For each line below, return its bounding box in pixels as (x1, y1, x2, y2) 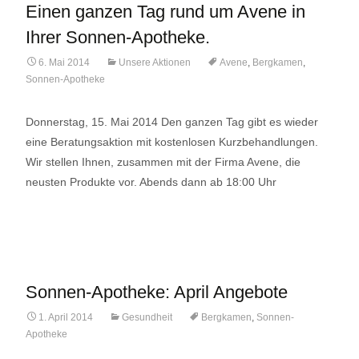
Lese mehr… (26, 205, 94, 218)
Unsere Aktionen (119, 57, 191, 68)
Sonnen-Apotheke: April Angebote (26, 282, 288, 302)
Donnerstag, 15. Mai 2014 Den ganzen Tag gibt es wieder (26, 115, 318, 128)
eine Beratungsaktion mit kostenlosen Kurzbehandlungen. (26, 135, 318, 148)
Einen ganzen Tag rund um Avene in (26, 2, 305, 22)
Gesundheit (122, 312, 172, 323)
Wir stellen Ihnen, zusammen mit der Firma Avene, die (26, 155, 301, 168)
